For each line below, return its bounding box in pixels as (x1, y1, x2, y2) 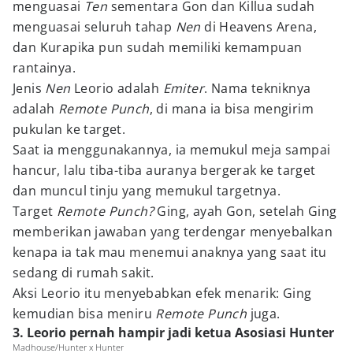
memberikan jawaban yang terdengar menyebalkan (13, 223, 333, 240)
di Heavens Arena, (204, 18, 318, 35)
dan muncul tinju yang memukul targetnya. (13, 182, 281, 199)
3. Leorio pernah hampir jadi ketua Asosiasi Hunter (13, 324, 334, 341)
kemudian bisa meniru (13, 305, 156, 322)
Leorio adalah (74, 80, 163, 97)
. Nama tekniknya (204, 80, 311, 97)
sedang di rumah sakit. (13, 264, 154, 281)
